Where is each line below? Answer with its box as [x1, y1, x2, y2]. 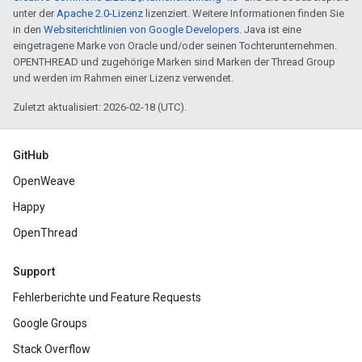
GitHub [13, 149, 48, 162]
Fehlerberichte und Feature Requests [13, 291, 201, 304]
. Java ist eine [239, 23, 301, 36]
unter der [13, 7, 57, 19]
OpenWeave [13, 175, 75, 187]
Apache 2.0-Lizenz [57, 7, 143, 19]
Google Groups [13, 317, 87, 330]
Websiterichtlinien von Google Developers [44, 23, 239, 36]
